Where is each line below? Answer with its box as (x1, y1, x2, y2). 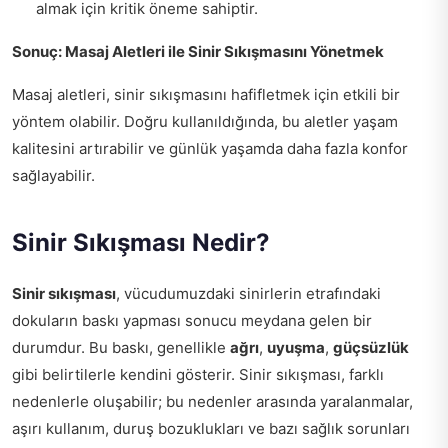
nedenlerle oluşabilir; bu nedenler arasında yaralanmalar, (12, 391, 413, 411)
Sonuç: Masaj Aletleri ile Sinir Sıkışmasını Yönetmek (12, 41, 384, 61)
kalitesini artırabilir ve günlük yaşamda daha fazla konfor (12, 138, 408, 158)
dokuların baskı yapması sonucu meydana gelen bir (12, 310, 372, 330)
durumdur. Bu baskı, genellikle (12, 337, 230, 357)
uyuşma (267, 337, 325, 357)
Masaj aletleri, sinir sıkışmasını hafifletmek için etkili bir (12, 84, 400, 104)
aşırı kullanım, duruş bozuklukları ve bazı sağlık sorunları (12, 418, 410, 438)
